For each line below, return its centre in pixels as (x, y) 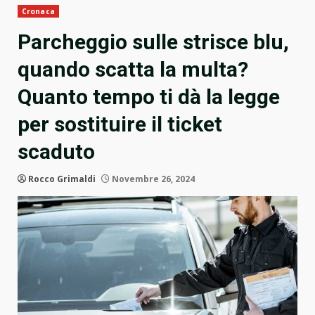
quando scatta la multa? (133, 70)
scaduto (56, 152)
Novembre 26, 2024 (152, 179)
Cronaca (38, 12)
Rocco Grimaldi (62, 179)
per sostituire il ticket (120, 124)
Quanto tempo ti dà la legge (149, 97)
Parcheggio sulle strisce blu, (153, 42)
